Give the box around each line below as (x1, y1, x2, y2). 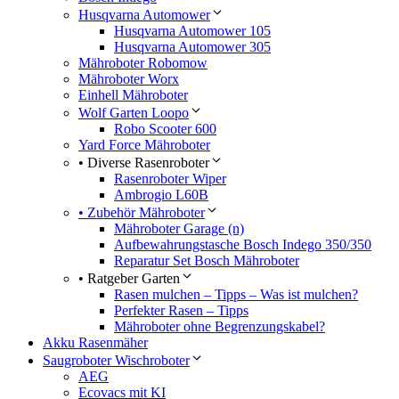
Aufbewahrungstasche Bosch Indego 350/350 (114, 237, 371, 253)
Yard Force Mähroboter (78, 137, 210, 153)
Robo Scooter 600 (114, 121, 216, 137)
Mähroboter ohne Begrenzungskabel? (114, 319, 325, 335)
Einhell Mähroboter (78, 87, 188, 103)
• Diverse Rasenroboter (78, 155, 209, 171)
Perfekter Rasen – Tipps (114, 303, 248, 319)
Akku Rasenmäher (43, 335, 148, 351)
